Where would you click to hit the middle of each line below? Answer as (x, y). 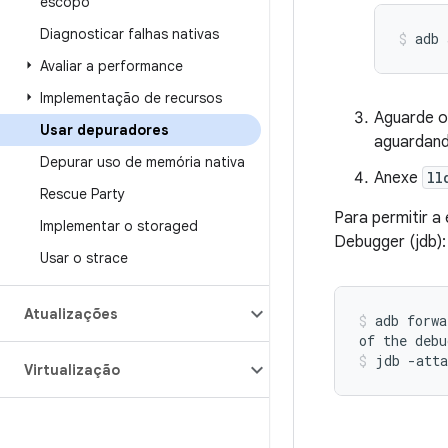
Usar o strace (84, 258)
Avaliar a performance (111, 66)
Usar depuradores (104, 130)
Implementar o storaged (119, 226)
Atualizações (71, 314)
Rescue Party (82, 194)
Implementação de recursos (131, 98)
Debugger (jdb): (390, 242)
